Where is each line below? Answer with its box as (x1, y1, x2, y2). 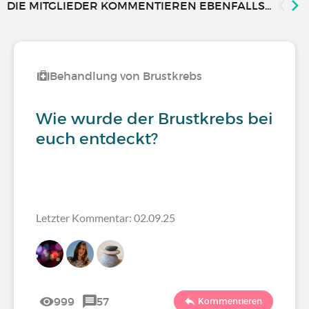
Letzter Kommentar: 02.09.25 (36, 211, 175, 224)
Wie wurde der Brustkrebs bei (36, 109, 273, 128)
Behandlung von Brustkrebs (50, 69, 202, 83)
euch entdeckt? (36, 129, 158, 148)
